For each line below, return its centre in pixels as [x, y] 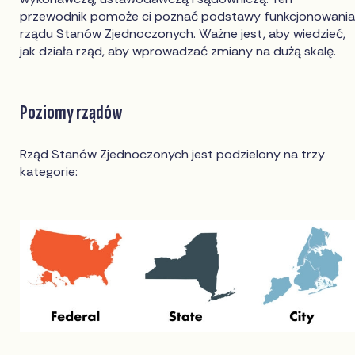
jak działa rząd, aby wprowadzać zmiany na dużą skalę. [178, 51]
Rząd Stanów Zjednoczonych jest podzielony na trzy [173, 154]
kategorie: [49, 171]
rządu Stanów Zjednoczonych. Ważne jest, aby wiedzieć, [183, 33]
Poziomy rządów [71, 112]
